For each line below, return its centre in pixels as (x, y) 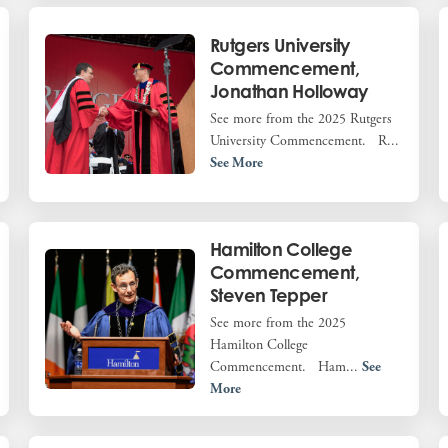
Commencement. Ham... (286, 366)
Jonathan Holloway (289, 91)
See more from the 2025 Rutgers (301, 119)
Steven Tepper (268, 294)
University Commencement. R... (305, 141)
